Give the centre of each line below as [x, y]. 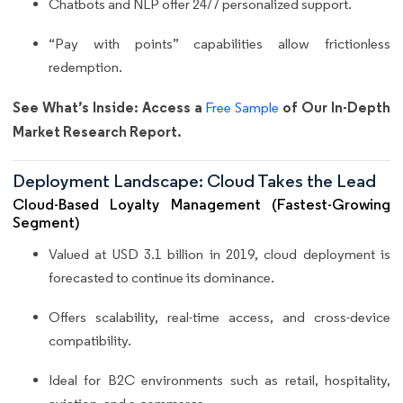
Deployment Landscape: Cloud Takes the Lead [194, 181]
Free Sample [242, 107]
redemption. [85, 67]
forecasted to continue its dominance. [161, 278]
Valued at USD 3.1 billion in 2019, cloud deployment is [219, 255]
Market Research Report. [97, 131]
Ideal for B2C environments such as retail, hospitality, [219, 381]
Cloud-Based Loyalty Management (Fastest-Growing [201, 205]
